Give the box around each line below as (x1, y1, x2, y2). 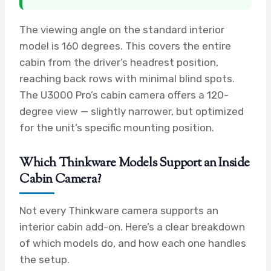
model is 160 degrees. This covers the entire (19, 40, 231, 53)
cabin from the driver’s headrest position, (19, 56, 218, 69)
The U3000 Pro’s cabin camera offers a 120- (19, 89, 229, 102)
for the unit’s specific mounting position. (19, 122, 214, 134)
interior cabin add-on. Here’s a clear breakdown (19, 221, 245, 233)
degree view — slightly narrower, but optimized (19, 105, 244, 118)
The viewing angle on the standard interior (19, 24, 224, 36)
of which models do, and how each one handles (19, 237, 246, 250)
